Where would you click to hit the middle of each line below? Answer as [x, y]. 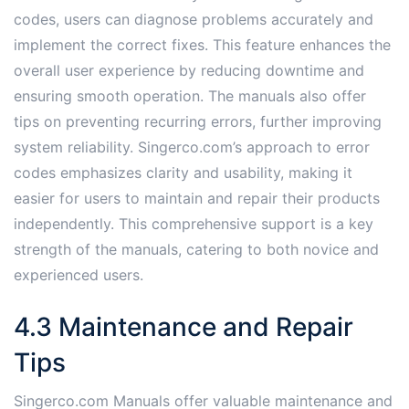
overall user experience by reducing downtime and [189, 71]
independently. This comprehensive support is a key [194, 224]
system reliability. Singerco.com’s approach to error [192, 147]
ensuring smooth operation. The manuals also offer [190, 96]
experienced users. [79, 275]
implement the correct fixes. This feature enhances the [202, 45]
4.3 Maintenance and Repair [184, 327]
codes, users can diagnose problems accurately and [194, 20]
